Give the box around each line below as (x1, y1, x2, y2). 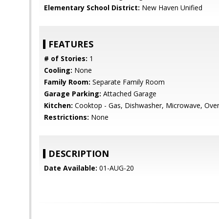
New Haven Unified (140, 3, 202, 12)
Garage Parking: (44, 89, 101, 98)
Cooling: (44, 66, 72, 75)
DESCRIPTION (48, 148, 109, 159)
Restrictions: (44, 112, 89, 122)
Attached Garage (101, 89, 156, 98)
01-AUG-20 (97, 163, 134, 173)
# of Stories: (44, 54, 88, 63)
